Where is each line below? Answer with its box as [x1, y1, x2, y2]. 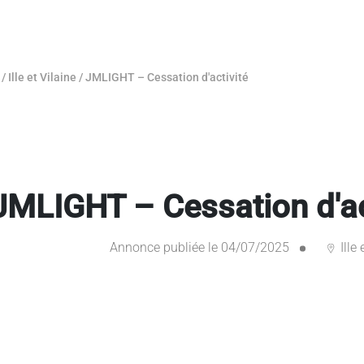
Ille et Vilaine [8, 71, 76, 84]
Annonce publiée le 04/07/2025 [109, 240, 289, 256]
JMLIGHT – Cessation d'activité [85, 71, 249, 84]
